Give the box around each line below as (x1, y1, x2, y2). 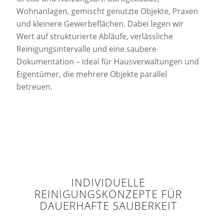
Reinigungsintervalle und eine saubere (16, 43, 156, 54)
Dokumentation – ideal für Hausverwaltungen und (16, 56, 199, 67)
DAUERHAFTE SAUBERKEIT (39, 198, 177, 214)
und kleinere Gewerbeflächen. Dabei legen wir (16, 18, 184, 29)
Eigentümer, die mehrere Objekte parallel (16, 68, 167, 79)
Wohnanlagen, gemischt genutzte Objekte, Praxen (16, 5, 198, 16)
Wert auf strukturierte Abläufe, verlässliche (16, 31, 173, 42)
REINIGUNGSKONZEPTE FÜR (34, 186, 183, 202)
